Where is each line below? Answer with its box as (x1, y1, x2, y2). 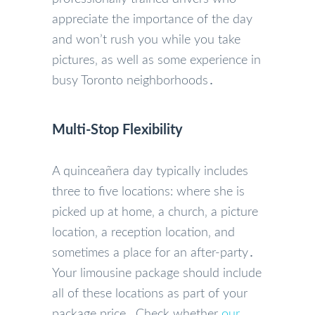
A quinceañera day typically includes (52, 165, 248, 178)
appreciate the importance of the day (52, 13, 252, 26)
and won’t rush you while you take (52, 33, 240, 46)
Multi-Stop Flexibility (52, 122, 183, 137)
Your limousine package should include (52, 266, 262, 280)
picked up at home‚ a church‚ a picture (52, 205, 258, 219)
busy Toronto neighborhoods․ (52, 74, 214, 87)
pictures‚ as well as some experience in (52, 53, 261, 67)
